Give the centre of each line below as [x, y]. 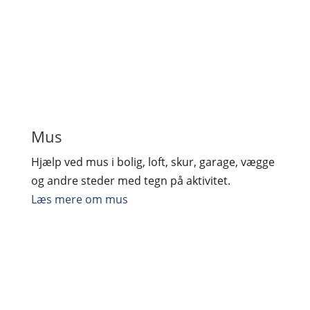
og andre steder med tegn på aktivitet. [130, 180]
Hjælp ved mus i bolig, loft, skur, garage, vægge [153, 162]
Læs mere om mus [79, 199]
